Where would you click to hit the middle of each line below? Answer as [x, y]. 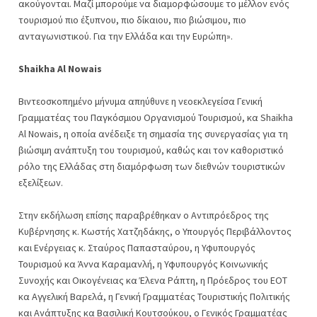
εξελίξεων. [41, 183]
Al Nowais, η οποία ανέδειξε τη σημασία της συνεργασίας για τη [153, 134]
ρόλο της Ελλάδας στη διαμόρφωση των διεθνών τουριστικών [152, 166]
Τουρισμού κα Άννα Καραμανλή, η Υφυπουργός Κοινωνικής [143, 264]
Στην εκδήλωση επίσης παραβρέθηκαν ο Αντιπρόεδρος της [144, 215]
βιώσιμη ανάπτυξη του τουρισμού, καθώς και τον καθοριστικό [151, 150]
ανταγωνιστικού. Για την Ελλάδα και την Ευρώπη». [126, 36]
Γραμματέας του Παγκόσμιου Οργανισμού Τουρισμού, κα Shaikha [156, 117]
